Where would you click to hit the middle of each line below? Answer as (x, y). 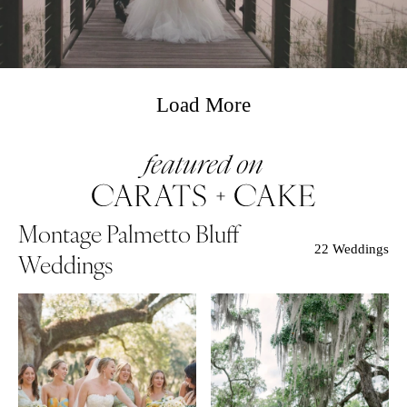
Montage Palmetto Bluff (129, 233)
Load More (203, 104)
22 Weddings (352, 249)
